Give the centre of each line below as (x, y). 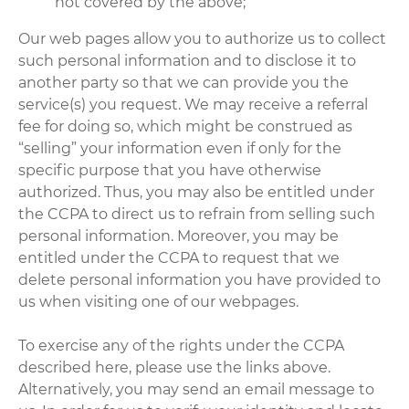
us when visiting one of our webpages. (159, 301)
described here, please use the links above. (175, 367)
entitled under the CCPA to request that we (179, 257)
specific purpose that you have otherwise (170, 170)
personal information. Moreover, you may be (179, 236)
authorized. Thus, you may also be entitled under (197, 192)
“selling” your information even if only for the (180, 148)
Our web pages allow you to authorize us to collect (203, 38)
